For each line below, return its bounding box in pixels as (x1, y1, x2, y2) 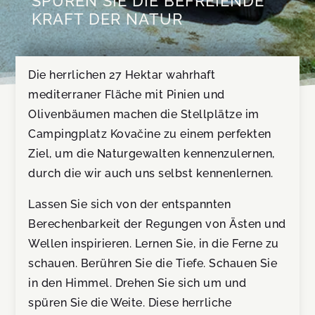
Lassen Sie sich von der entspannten (28, 198, 231, 212)
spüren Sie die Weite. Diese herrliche (28, 296, 232, 310)
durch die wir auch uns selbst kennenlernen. (28, 167, 274, 181)
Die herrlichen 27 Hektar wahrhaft (28, 68, 216, 82)
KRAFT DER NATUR (31, 10, 183, 28)
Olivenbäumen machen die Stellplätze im (28, 108, 259, 122)
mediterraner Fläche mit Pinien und (28, 88, 225, 102)
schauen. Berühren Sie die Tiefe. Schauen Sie (28, 257, 278, 271)
